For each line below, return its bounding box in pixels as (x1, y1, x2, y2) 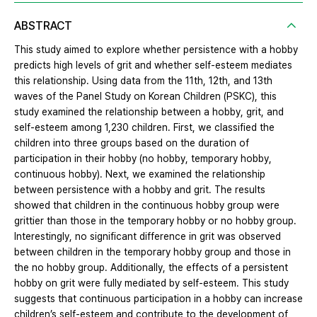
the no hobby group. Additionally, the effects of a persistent (14, 261, 288, 273)
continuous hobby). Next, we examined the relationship (14, 168, 265, 180)
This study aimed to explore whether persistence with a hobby (14, 43, 298, 55)
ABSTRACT (14, 18, 72, 33)
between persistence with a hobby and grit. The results (14, 183, 265, 195)
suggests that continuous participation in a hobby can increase (14, 292, 303, 304)
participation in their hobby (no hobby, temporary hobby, (14, 152, 272, 164)
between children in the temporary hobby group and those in (14, 246, 291, 258)
